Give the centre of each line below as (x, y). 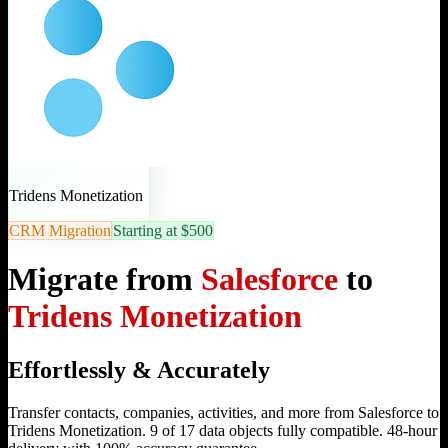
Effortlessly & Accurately (139, 369)
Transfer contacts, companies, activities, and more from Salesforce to (223, 412)
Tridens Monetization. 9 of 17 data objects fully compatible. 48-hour (222, 430)
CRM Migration (60, 230)
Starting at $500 (163, 230)
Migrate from (104, 279)
